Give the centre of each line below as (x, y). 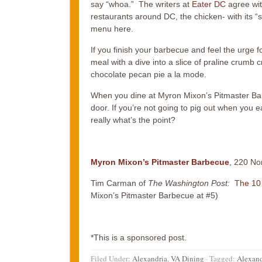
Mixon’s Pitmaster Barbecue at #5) (154, 196)
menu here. (112, 29)
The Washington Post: (189, 183)
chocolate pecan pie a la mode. (148, 75)
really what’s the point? (133, 120)
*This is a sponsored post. (138, 238)
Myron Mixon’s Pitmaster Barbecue (160, 162)
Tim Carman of (119, 183)
